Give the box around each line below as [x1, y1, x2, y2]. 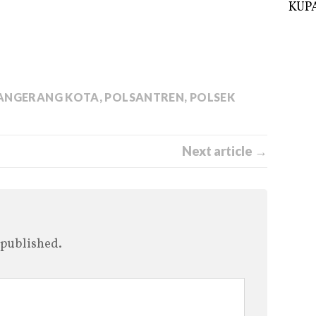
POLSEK [189, 90, 235, 104]
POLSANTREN [104, 90, 185, 104]
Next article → [182, 142, 267, 159]
